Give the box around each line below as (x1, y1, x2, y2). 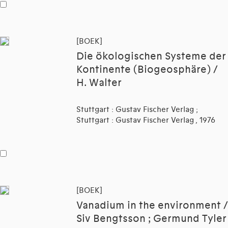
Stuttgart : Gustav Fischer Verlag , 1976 (76, 116, 215, 125)
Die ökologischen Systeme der (76, 50, 226, 63)
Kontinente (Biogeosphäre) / (76, 64, 218, 76)
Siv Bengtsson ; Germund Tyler (76, 213, 226, 225)
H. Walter (76, 77, 122, 90)
